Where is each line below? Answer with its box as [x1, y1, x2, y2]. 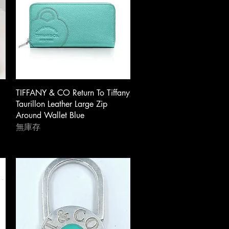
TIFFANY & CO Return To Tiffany [15, 87, 130, 99]
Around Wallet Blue [15, 110, 84, 121]
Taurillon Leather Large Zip [15, 99, 107, 110]
